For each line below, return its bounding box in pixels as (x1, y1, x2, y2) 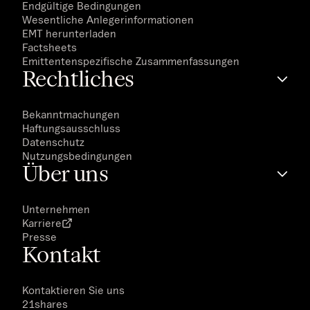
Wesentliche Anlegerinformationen (22, 13, 194, 26)
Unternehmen (22, 203, 90, 216)
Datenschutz (22, 136, 84, 149)
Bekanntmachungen (22, 108, 120, 121)
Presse (22, 230, 57, 244)
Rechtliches (22, 65, 134, 93)
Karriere (22, 217, 62, 230)
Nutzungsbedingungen (22, 149, 132, 163)
